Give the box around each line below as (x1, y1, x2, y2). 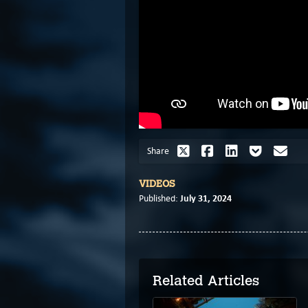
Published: (139, 192, 180, 205)
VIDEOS (139, 178, 175, 190)
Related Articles (153, 272, 259, 289)
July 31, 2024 (180, 192, 232, 205)
